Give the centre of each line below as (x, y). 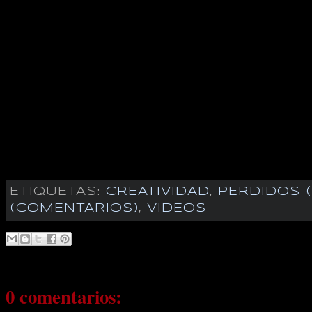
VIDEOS (176, 209)
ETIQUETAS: (57, 192)
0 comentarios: (63, 297)
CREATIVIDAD (157, 192)
